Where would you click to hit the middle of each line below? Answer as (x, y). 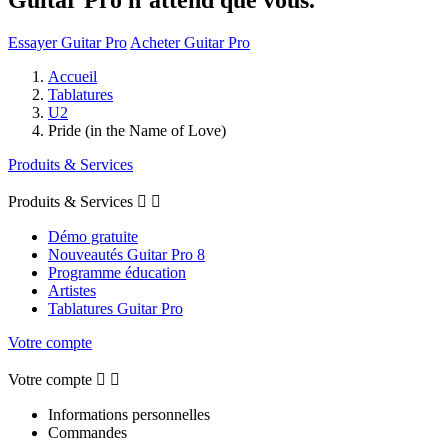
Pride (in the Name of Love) (137, 130)
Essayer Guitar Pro (67, 42)
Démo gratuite (93, 236)
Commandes (87, 432)
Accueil (72, 76)
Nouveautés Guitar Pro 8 (126, 254)
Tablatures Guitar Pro (115, 308)
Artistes (72, 290)
